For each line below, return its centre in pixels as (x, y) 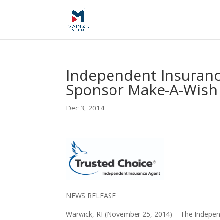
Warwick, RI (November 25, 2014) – (122, 214)
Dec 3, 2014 (85, 108)
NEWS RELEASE (91, 196)
